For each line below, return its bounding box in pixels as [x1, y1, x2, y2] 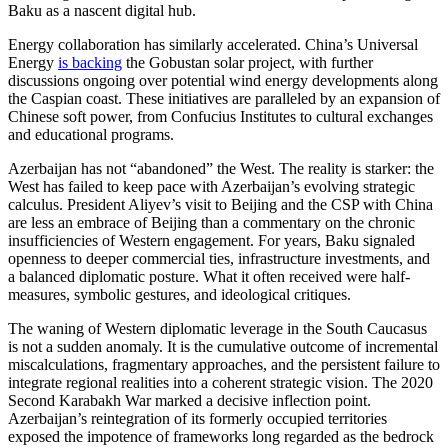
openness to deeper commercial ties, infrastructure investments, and [8, 249, 430, 267]
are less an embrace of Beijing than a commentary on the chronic [8, 213, 415, 231]
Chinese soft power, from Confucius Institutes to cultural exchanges [8, 107, 433, 125]
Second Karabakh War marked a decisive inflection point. [8, 391, 371, 409]
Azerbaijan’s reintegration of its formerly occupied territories [8, 409, 387, 427]
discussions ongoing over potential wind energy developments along [8, 71, 438, 89]
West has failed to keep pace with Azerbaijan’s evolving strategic [8, 177, 415, 195]
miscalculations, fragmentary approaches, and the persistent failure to [8, 355, 440, 373]
